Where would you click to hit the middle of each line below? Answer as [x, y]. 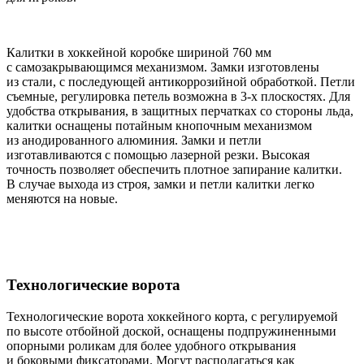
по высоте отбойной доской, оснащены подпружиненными [171, 331]
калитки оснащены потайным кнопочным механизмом [159, 125]
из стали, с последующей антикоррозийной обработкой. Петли [181, 81]
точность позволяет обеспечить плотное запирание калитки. [174, 169]
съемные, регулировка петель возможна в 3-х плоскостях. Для [178, 96]
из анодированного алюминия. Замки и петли [134, 140]
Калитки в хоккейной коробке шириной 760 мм [139, 52]
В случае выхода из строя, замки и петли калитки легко [160, 184]
